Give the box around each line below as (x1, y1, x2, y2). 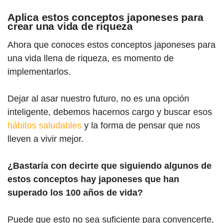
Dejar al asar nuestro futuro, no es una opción (7, 93, 189, 104)
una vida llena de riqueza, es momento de (7, 53, 174, 63)
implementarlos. (7, 66, 71, 77)
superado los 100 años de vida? (7, 187, 143, 198)
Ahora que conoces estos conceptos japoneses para (7, 39, 216, 50)
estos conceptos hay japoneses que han (7, 174, 179, 184)
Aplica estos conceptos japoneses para (7, 11, 204, 23)
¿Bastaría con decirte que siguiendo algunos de (7, 160, 212, 171)
